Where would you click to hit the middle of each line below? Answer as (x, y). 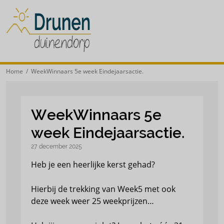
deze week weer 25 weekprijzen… (92, 201)
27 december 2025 (56, 146)
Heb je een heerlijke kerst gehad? (93, 164)
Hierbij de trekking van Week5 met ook (103, 189)
